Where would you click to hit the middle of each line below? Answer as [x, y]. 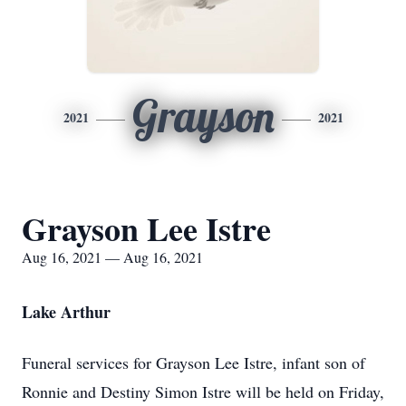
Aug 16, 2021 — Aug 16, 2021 [112, 257]
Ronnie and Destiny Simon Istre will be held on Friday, [203, 391]
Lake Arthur [66, 312]
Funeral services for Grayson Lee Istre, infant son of [193, 362]
